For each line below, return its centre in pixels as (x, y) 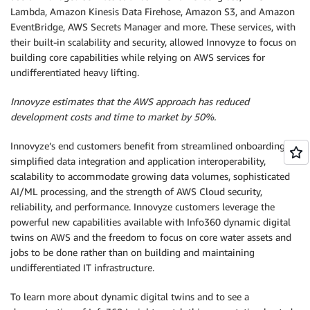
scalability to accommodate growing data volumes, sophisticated (150, 176)
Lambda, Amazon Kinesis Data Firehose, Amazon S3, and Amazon (153, 11)
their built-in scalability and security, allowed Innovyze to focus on (153, 42)
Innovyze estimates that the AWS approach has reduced (130, 101)
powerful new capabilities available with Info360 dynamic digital (151, 221)
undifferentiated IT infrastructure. (82, 267)
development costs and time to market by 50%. (113, 116)
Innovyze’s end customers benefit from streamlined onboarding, (149, 145)
